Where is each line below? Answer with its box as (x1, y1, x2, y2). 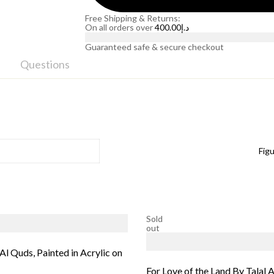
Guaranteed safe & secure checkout (85, 42, 224, 53)
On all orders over (85, 21, 155, 32)
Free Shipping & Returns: (85, 12, 180, 23)
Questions (20, 57, 70, 72)
